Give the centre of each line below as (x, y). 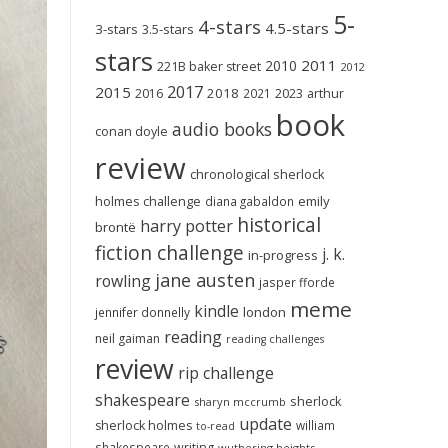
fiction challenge (169, 252)
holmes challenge (147, 201)
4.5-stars (296, 28)
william (315, 425)
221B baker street (208, 66)
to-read (215, 426)
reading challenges (274, 339)
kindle (216, 311)
